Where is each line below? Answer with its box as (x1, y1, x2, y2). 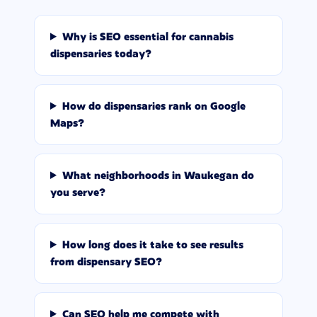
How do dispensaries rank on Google (62, 100, 246, 112)
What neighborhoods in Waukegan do (62, 169, 254, 181)
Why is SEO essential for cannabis (62, 30, 234, 42)
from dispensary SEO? (50, 255, 162, 267)
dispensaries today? (50, 47, 151, 59)
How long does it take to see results (62, 238, 243, 250)
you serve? (50, 186, 105, 198)
